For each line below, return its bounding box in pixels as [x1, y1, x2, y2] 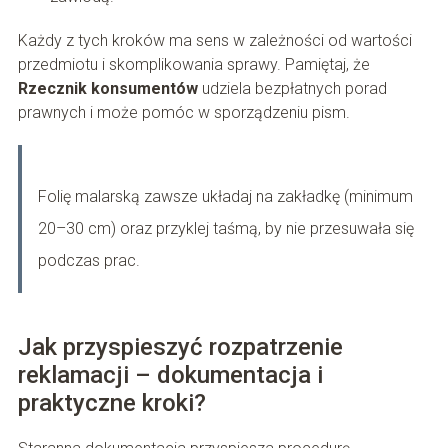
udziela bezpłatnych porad [197, 79, 387, 99]
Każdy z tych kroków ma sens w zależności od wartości [17, 31, 412, 51]
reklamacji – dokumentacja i [17, 361, 323, 390]
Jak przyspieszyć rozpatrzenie [17, 333, 343, 362]
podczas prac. [37, 251, 140, 271]
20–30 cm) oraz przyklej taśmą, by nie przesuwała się [37, 219, 414, 239]
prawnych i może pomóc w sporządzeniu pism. [17, 103, 350, 123]
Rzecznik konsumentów [17, 79, 198, 99]
